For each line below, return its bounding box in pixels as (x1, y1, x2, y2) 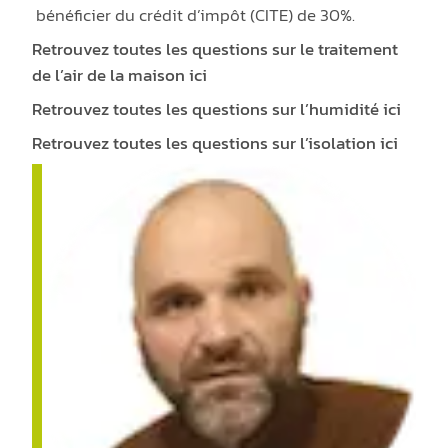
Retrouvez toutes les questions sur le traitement (32, 36, 399, 63)
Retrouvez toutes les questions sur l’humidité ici (32, 96, 402, 123)
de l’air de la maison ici (32, 62, 208, 89)
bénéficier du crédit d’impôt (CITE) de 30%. (32, 2, 356, 29)
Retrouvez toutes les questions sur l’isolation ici (32, 130, 399, 157)
